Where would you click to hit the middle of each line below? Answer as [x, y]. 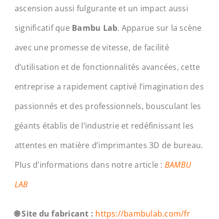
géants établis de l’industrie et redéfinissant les [104, 126]
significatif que [43, 28]
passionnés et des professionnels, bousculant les [108, 106]
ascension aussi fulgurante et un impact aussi [101, 9]
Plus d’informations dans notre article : [89, 165]
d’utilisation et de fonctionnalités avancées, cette [107, 67]
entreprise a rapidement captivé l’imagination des [109, 87]
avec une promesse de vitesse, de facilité [92, 48]
